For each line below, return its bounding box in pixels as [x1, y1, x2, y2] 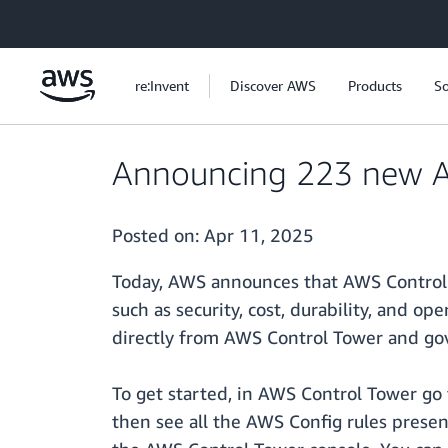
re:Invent [135, 77, 189, 94]
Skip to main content [9, 11, 140, 28]
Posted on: [112, 224, 204, 247]
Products [348, 77, 402, 94]
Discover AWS [230, 77, 316, 94]
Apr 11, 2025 [204, 224, 314, 247]
